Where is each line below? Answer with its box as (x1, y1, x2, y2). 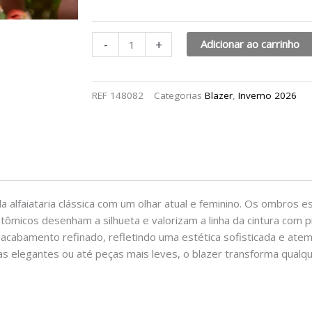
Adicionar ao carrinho (201, 37, 300, 51)
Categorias (154, 88, 202, 102)
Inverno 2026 (238, 88, 297, 102)
